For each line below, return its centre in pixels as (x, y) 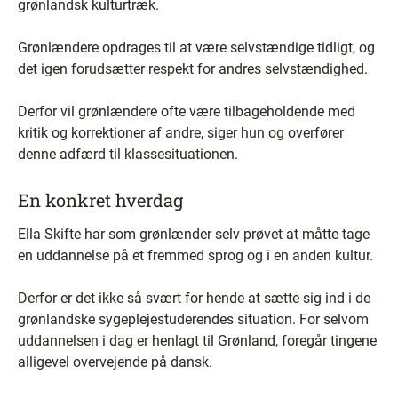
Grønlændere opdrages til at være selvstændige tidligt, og (196, 48)
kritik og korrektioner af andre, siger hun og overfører (181, 133)
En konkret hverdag (100, 200)
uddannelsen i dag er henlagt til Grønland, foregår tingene (197, 341)
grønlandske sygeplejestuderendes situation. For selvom (193, 319)
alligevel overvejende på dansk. (115, 362)
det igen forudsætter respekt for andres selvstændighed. (193, 69)
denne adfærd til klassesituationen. (128, 154)
